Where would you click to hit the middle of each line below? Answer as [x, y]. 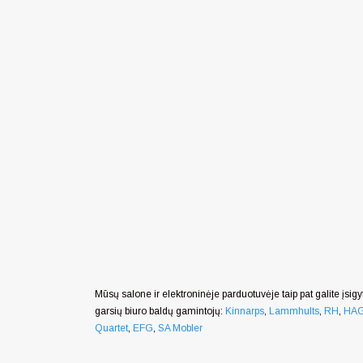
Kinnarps [245, 312]
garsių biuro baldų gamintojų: [160, 312]
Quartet [111, 329]
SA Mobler [180, 329]
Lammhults [294, 312]
